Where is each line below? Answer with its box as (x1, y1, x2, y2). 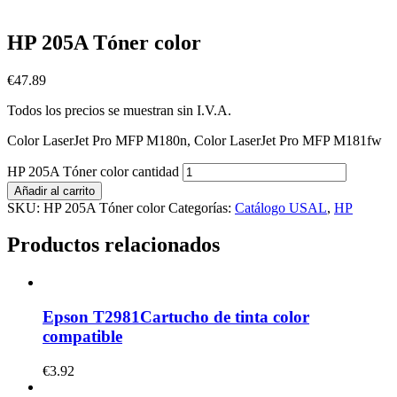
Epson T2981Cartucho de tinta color (43, 307, 309, 327)
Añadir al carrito (14, 183, 95, 198)
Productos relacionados (7, 233, 220, 257)
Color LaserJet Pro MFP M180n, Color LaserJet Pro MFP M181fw (7, 132, 382, 148)
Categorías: (168, 199, 235, 215)
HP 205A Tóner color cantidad (7, 163, 179, 179)
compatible (43, 327, 122, 346)
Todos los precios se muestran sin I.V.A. (7, 102, 231, 118)
